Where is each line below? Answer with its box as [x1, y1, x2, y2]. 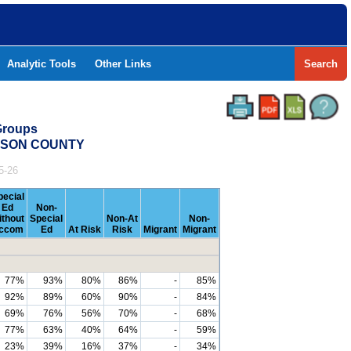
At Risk [68, 224, 101, 235]
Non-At [107, 213, 138, 224]
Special [30, 213, 63, 224]
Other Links [95, 58, 151, 70]
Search [304, 58, 338, 70]
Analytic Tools [7, 58, 76, 70]
